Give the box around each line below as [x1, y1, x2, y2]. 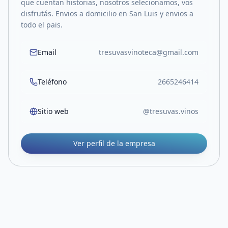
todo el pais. [21, 20, 63, 30]
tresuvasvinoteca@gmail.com [99, 47, 198, 57]
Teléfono [38, 77, 67, 87]
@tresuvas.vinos [143, 106, 198, 116]
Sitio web [38, 106, 69, 116]
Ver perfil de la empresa [73, 138, 155, 148]
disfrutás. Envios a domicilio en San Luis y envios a [21, 9, 193, 18]
